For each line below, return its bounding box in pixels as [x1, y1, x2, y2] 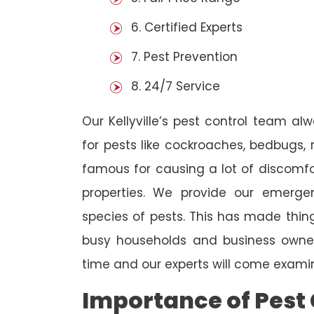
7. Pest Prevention [131, 48, 238, 66]
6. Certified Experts [131, 19, 243, 36]
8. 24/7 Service [131, 78, 220, 95]
